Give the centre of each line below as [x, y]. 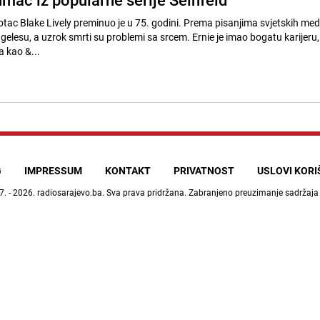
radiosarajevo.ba [69, 192]
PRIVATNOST [204, 170]
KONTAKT [127, 170]
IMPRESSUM [53, 170]
